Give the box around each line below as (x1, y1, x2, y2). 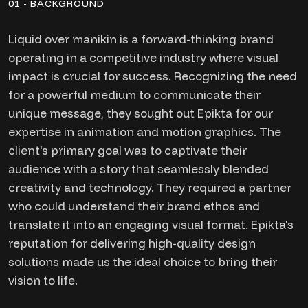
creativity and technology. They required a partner (8, 180, 291, 195)
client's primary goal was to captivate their (8, 143, 247, 157)
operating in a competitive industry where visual (8, 50, 278, 65)
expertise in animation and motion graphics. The (8, 124, 281, 139)
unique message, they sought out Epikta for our (8, 106, 273, 120)
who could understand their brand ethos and (8, 199, 260, 213)
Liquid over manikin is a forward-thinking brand (8, 32, 274, 46)
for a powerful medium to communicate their (8, 87, 261, 102)
